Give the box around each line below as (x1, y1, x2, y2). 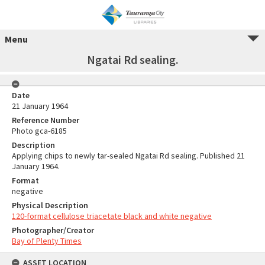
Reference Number (12, 115, 79, 125)
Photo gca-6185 (12, 125, 67, 136)
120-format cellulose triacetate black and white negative (12, 211, 212, 221)
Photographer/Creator (12, 225, 94, 235)
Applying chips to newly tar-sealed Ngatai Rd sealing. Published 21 (12, 150, 245, 161)
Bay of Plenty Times (12, 235, 82, 246)
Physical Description (12, 200, 88, 211)
